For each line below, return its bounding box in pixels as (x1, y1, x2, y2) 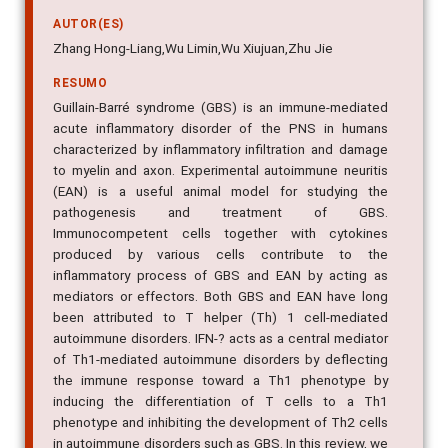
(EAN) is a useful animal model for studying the (53, 183, 388, 200)
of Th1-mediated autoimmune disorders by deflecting (53, 351, 388, 368)
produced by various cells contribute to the (53, 246, 388, 263)
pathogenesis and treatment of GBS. (53, 204, 388, 221)
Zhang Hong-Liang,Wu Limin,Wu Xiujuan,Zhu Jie (53, 40, 333, 57)
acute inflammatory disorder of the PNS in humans (53, 120, 388, 137)
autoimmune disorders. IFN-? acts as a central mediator (53, 330, 388, 347)
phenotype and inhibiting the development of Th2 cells (53, 414, 388, 431)
